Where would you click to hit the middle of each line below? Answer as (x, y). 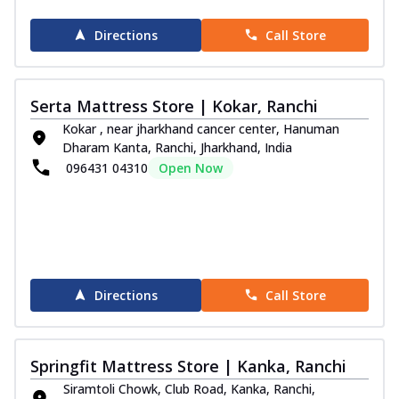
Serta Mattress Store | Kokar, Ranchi (174, 106)
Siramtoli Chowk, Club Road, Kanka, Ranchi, (190, 388)
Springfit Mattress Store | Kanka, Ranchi (188, 366)
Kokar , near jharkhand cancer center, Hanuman (201, 128)
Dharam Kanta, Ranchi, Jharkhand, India (177, 147)
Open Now (191, 167)
